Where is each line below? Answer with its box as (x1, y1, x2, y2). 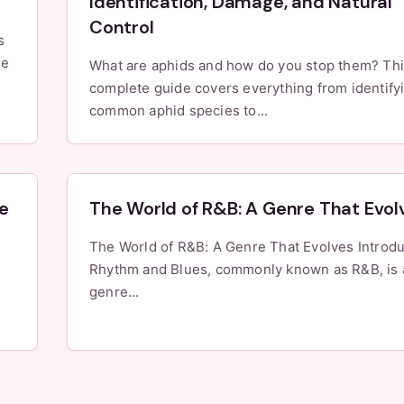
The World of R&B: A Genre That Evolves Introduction (89, 238, 358, 255)
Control (89, 15, 154, 39)
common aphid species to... (89, 102, 269, 119)
